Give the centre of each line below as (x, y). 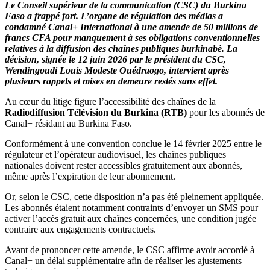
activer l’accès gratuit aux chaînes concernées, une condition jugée (130, 218)
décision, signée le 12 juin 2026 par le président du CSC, (115, 59)
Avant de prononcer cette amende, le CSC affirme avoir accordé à (130, 250)
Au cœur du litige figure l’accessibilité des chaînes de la (110, 101)
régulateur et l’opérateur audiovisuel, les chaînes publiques (115, 154)
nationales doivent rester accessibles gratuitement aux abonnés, (124, 165)
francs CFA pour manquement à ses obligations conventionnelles (132, 37)
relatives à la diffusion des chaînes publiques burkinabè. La (121, 48)
